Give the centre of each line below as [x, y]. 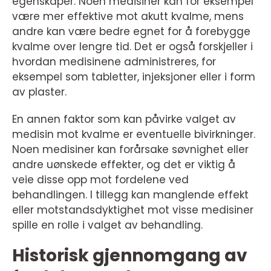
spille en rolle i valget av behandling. [107, 225]
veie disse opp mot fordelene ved [100, 180]
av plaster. [39, 92]
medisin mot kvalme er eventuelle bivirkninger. [134, 135]
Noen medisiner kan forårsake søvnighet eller [130, 150]
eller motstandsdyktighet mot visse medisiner [133, 210]
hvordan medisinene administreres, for [114, 62]
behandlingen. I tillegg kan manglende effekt [130, 195]
